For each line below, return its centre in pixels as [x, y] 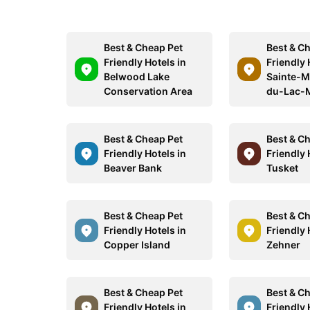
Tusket [283, 168]
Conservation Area [148, 91]
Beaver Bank [133, 168]
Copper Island [137, 245]
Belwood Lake [137, 76]
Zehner [284, 245]
